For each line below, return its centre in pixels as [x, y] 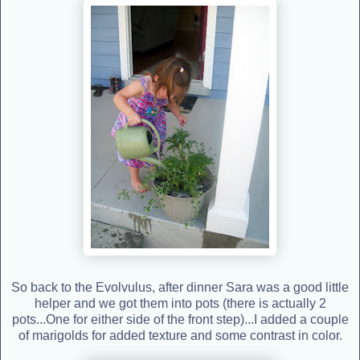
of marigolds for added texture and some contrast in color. [180, 335]
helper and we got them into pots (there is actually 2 [180, 303]
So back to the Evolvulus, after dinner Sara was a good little [180, 287]
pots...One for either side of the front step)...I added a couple [180, 319]
